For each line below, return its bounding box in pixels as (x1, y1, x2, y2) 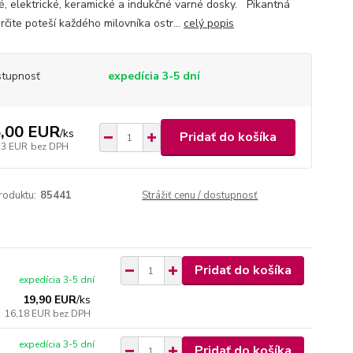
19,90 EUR (23, 292, 77, 307)
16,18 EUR (5, 307, 54, 320)
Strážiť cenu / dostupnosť (142, 188, 258, 203)
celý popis (183, 16, 234, 31)
